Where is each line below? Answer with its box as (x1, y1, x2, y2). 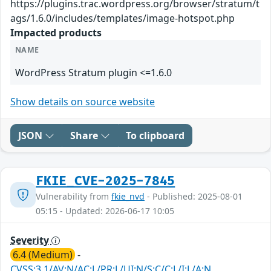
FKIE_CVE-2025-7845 (36, 173, 175, 189)
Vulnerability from (36, 190, 111, 202)
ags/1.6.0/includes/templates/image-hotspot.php (10, 11, 235, 25)
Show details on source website (10, 94, 155, 108)
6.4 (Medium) (13, 247, 73, 261)
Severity (10, 233, 51, 247)
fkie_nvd (111, 190, 145, 202)
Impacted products (10, 25, 102, 39)
